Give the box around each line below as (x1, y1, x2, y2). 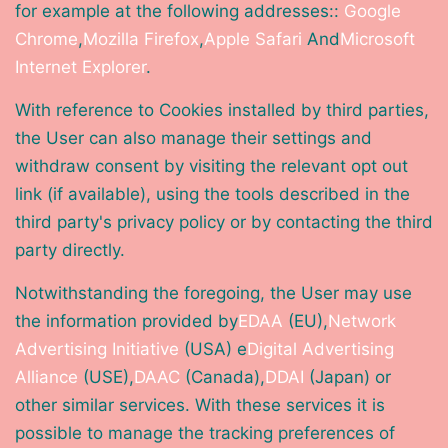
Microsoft (340, 29, 415, 50)
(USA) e (179, 339, 247, 360)
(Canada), (180, 367, 265, 388)
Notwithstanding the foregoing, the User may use (15, 283, 412, 304)
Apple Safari (204, 29, 302, 50)
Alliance (15, 367, 78, 388)
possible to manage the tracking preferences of (15, 423, 395, 444)
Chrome (15, 29, 78, 50)
